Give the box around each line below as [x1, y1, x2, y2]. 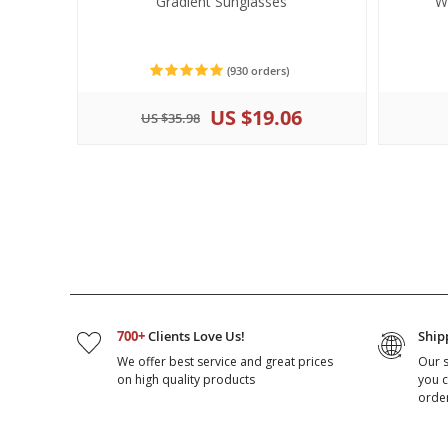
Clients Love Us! [144, 327, 245, 345]
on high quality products [116, 371, 255, 388]
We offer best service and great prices [116, 353, 333, 370]
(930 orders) [224, 63, 289, 78]
